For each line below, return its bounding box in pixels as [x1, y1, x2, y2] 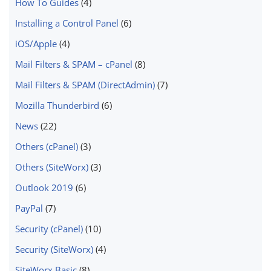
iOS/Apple [15, 37, 57, 50]
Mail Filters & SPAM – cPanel [15, 57, 132, 70]
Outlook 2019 [15, 181, 73, 194]
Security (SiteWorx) [15, 243, 93, 255]
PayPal [15, 201, 43, 214]
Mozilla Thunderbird [15, 99, 99, 111]
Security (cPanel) [15, 222, 83, 235]
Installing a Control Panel [15, 16, 119, 29]
